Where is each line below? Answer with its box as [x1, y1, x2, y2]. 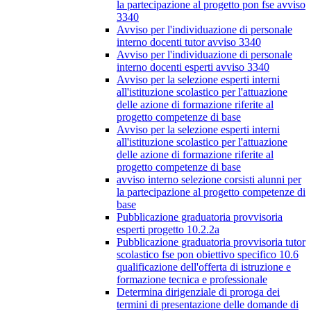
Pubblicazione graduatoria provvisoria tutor [117, 236, 305, 249]
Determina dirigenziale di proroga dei [117, 286, 280, 299]
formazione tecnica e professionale [117, 274, 267, 286]
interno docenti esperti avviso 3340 [117, 61, 269, 74]
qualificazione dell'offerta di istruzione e [117, 261, 291, 274]
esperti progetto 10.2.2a [117, 224, 219, 236]
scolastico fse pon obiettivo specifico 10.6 [117, 249, 299, 261]
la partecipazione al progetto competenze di [117, 186, 305, 199]
